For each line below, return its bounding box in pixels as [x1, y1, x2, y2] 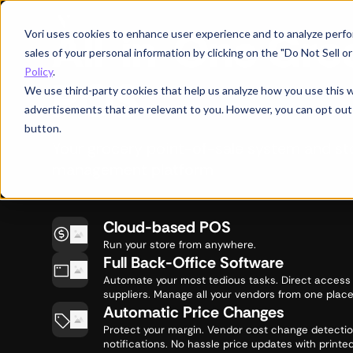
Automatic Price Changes [102, 302, 284, 323]
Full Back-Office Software [102, 252, 284, 273]
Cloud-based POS [102, 216, 231, 237]
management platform [52, 159, 214, 180]
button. [24, 121, 61, 135]
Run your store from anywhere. [102, 237, 256, 251]
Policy [24, 64, 53, 78]
